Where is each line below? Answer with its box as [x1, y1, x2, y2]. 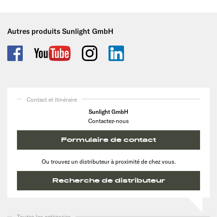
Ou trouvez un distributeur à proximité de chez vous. [41, 157, 176, 165]
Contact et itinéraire [27, 95, 77, 103]
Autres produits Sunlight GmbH [7, 26, 113, 36]
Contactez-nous [88, 117, 129, 124]
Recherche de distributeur [52, 176, 165, 185]
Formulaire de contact [61, 136, 156, 144]
